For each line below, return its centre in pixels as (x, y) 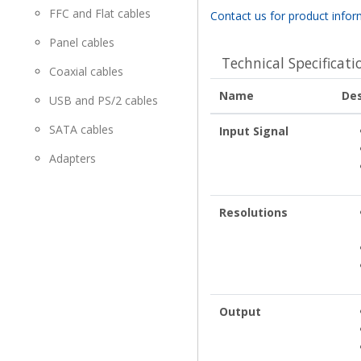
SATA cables (81, 129)
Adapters (73, 158)
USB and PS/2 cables (104, 100)
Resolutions (253, 212)
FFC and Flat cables (100, 13)
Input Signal (253, 131)
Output (240, 311)
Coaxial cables (86, 71)
